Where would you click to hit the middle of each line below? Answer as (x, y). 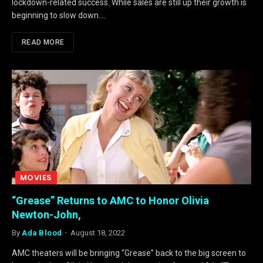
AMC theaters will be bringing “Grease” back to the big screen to (129, 253)
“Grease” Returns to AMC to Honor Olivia (110, 200)
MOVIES (36, 177)
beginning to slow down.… (59, 15)
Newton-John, (46, 214)
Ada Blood (42, 232)
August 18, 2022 (97, 232)
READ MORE (43, 42)
